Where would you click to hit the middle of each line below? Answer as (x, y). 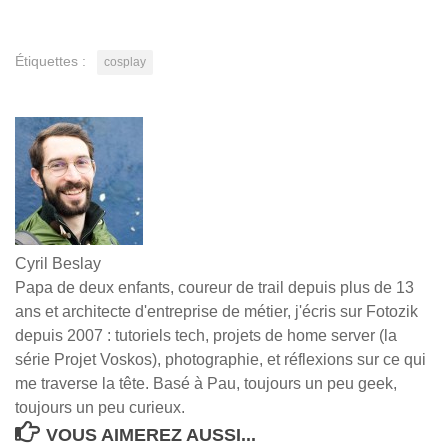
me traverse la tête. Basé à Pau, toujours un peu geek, (206, 383)
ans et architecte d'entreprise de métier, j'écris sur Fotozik (216, 311)
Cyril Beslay (58, 263)
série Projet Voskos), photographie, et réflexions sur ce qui (220, 359)
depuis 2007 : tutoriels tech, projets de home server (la (206, 335)
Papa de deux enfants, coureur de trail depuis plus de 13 (214, 287)
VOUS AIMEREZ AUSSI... (150, 434)
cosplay (125, 61)
